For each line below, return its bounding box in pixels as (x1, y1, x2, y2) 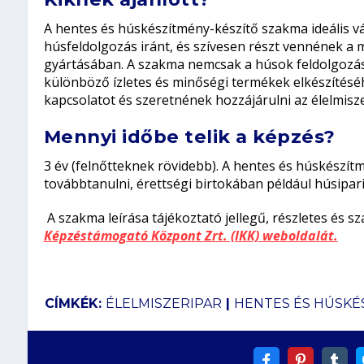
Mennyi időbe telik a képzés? (43, 124, 336, 148)
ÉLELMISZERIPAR (105, 296, 222, 312)
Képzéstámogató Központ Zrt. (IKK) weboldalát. (43, 226, 338, 245)
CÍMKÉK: (44, 296, 106, 312)
